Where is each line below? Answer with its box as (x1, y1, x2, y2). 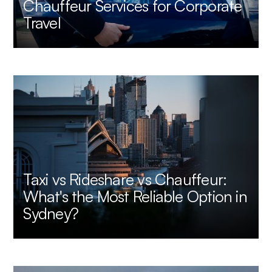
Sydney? (23, 203, 78, 223)
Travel (23, 13, 61, 33)
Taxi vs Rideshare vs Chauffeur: (23, 169, 227, 189)
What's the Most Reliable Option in (23, 186, 247, 206)
